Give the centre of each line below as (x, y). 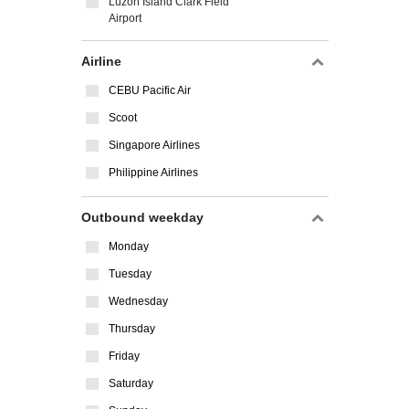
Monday (129, 246)
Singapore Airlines (154, 145)
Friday (124, 356)
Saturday (131, 383)
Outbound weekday (142, 217)
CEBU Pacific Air (150, 90)
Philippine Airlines (153, 173)
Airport (125, 18)
